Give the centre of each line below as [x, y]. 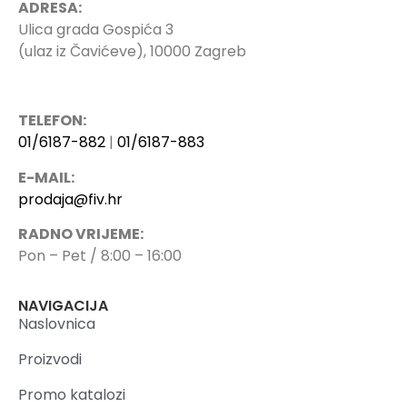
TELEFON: [52, 121]
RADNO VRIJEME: [81, 234]
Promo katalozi [72, 394]
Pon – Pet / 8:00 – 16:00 [100, 256]
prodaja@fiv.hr [70, 199]
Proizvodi [50, 359]
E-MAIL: [46, 177]
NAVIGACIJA [63, 305]
